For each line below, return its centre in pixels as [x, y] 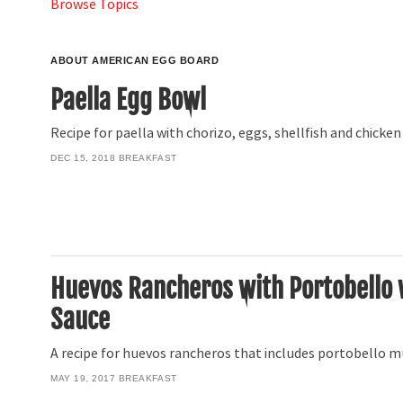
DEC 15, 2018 [83, 157]
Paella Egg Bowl [129, 99]
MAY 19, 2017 [83, 378]
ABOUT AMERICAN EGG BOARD [135, 60]
